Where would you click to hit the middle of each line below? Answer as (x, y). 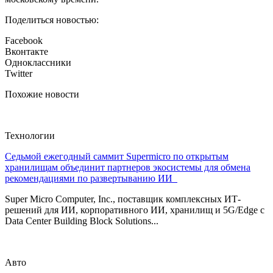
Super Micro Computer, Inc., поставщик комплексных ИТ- (123, 199)
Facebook (24, 41)
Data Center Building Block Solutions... (82, 221)
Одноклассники (38, 63)
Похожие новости (42, 94)
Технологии (30, 136)
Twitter (19, 74)
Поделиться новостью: (52, 20)
